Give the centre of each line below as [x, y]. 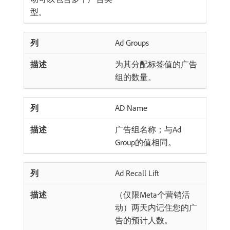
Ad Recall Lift [137, 173]
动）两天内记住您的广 [156, 207]
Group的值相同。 [146, 142]
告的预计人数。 [144, 220]
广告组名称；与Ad [148, 129]
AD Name [131, 108]
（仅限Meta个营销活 [152, 195]
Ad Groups [132, 43]
